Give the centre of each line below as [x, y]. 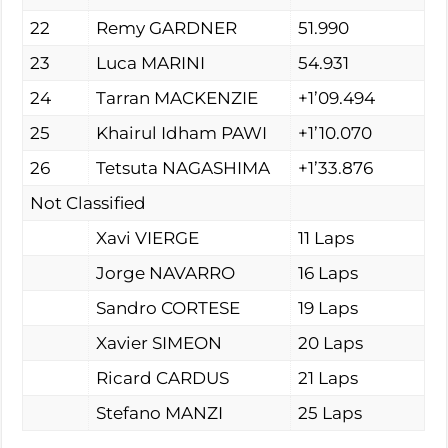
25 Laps [330, 413]
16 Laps [328, 273]
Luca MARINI [151, 63]
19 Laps [328, 308]
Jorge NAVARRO [166, 273]
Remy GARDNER [167, 28]
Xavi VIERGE [148, 238]
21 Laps [328, 378]
